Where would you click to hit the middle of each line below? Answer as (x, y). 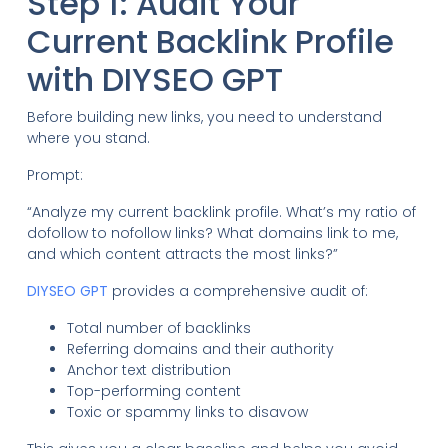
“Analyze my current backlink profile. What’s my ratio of (221, 211)
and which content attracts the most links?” (182, 253)
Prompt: (54, 174)
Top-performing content (153, 390)
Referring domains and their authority (200, 348)
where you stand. (88, 137)
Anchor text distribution (148, 369)
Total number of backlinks (158, 327)
